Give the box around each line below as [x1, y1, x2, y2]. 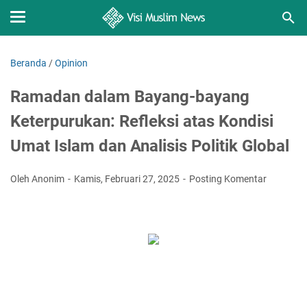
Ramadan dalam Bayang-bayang [10, 87, 249, 106]
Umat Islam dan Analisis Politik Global [10, 136, 289, 156]
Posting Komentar [189, 173, 267, 184]
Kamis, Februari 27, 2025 [74, 173, 182, 184]
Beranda [10, 58, 47, 69]
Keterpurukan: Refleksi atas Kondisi [10, 112, 273, 131]
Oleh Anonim [10, 173, 66, 184]
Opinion [55, 58, 88, 69]
